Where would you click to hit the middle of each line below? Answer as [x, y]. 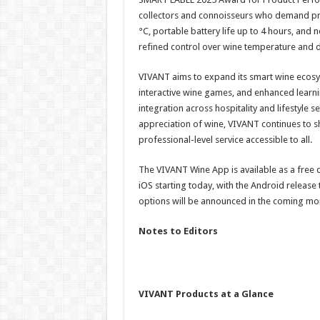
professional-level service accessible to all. [225, 140]
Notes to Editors [178, 231]
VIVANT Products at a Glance [206, 294]
